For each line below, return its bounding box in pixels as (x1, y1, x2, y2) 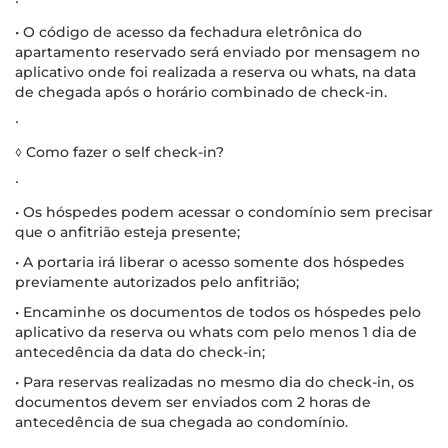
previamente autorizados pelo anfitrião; (15, 272, 299, 291)
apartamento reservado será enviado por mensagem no (15, 42, 420, 61)
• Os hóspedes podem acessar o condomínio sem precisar (15, 202, 433, 221)
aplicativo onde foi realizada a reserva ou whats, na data (15, 62, 416, 81)
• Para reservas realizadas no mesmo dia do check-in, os (15, 372, 414, 391)
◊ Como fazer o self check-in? (15, 142, 224, 161)
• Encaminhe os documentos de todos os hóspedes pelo (15, 302, 421, 321)
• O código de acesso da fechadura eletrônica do (15, 22, 362, 41)
